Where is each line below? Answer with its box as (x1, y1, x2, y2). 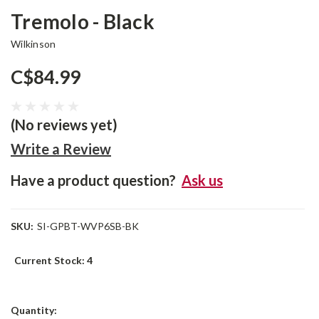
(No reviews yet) (11, 116, 117, 134)
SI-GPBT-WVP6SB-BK (36, 220, 139, 233)
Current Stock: (14, 254, 87, 267)
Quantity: (11, 304, 57, 317)
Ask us (182, 172, 223, 189)
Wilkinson (11, 38, 56, 51)
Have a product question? (11, 172, 176, 189)
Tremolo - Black (11, 9, 155, 34)
